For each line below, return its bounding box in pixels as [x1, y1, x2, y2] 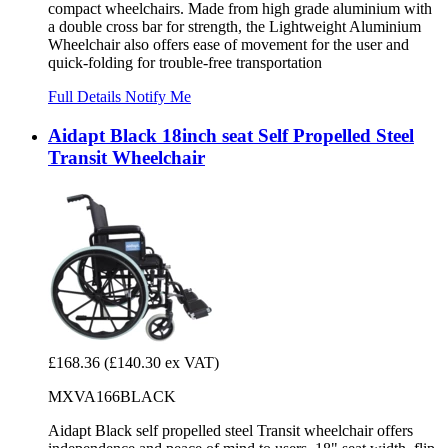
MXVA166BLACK [48, 387, 176, 405]
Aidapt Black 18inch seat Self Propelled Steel [48, 124, 414, 146]
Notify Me [125, 88, 191, 106]
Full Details [48, 88, 125, 106]
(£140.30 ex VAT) [104, 353, 219, 371]
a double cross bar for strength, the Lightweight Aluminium [48, 18, 421, 36]
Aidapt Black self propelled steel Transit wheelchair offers [48, 421, 413, 439]
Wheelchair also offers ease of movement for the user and [48, 36, 409, 54]
